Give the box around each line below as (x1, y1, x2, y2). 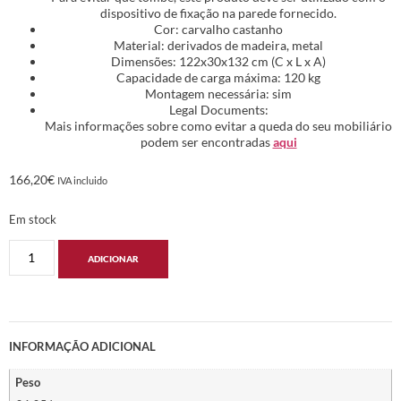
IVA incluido (57, 175, 107, 187)
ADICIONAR (87, 253, 139, 265)
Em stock (9, 211, 56, 226)
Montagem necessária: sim (145, 85, 292, 101)
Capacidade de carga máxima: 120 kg (116, 69, 320, 85)
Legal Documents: (168, 101, 269, 117)
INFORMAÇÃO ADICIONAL (9, 339, 156, 354)
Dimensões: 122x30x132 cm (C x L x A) (111, 53, 326, 69)
